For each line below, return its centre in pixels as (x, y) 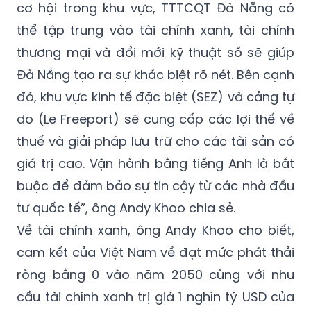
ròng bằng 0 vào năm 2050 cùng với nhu (155, 275)
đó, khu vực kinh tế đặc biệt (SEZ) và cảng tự (155, 97)
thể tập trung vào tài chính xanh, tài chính (155, 31)
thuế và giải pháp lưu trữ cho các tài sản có (155, 142)
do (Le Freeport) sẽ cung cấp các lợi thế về (155, 119)
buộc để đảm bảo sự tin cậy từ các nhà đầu (155, 186)
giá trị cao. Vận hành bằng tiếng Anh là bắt (155, 164)
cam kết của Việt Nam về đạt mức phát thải (155, 253)
